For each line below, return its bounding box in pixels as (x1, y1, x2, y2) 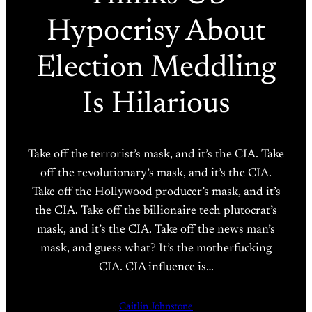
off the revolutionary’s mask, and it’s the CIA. (40, 167, 272, 180)
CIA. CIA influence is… (98, 261, 214, 274)
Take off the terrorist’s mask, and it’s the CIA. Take (28, 148, 284, 162)
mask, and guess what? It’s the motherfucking (40, 242, 272, 256)
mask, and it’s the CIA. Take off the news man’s (37, 224, 275, 237)
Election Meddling (36, 54, 276, 85)
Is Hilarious (81, 90, 231, 121)
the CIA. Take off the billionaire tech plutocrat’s (35, 205, 277, 218)
